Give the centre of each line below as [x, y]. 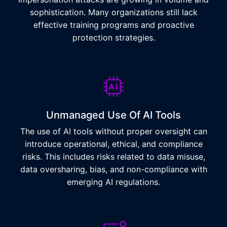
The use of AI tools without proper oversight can [113, 131]
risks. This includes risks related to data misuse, [113, 157]
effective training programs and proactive [113, 25]
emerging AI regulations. [113, 182]
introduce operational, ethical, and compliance [113, 144]
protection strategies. [113, 37]
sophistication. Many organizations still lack [113, 12]
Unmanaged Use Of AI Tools [113, 115]
